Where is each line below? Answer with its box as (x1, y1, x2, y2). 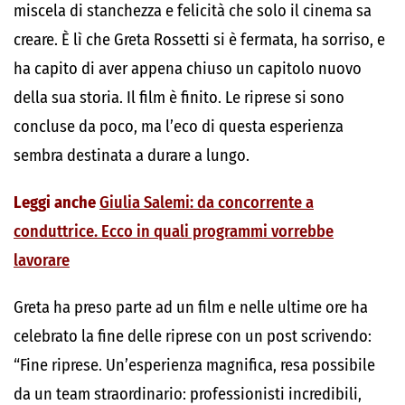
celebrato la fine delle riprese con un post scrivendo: (14, 326, 372, 346)
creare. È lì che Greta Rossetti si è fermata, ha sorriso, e (14, 30, 385, 50)
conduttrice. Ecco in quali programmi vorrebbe (14, 221, 334, 241)
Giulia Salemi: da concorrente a (99, 193, 314, 212)
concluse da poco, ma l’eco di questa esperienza (14, 117, 344, 137)
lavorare (14, 250, 70, 270)
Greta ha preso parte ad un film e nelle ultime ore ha (14, 297, 368, 317)
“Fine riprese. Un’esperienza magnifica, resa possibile (14, 355, 375, 375)
